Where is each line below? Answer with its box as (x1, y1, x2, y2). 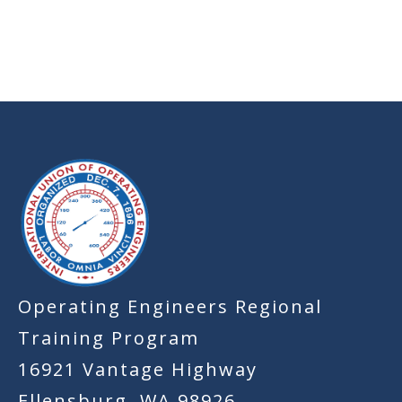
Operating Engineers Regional (18, 294, 322, 319)
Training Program (18, 326, 199, 351)
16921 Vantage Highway (18, 357, 258, 382)
